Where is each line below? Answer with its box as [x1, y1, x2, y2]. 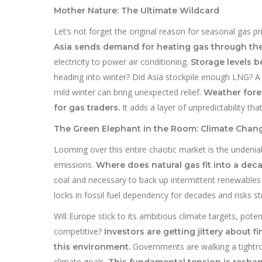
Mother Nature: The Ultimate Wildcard [54, 5, 219, 16]
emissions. [54, 158, 96, 170]
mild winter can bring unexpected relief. [54, 86, 204, 98]
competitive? [54, 225, 104, 237]
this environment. [54, 241, 130, 252]
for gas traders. [54, 102, 120, 113]
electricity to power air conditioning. [54, 56, 191, 67]
